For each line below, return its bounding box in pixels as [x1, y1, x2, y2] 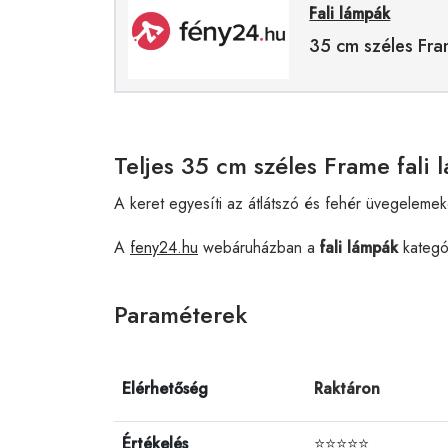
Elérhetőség [122, 376, 208, 400]
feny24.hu [130, 235, 198, 259]
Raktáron [314, 376, 380, 400]
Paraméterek [114, 296, 247, 332]
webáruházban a [198, 235, 320, 259]
